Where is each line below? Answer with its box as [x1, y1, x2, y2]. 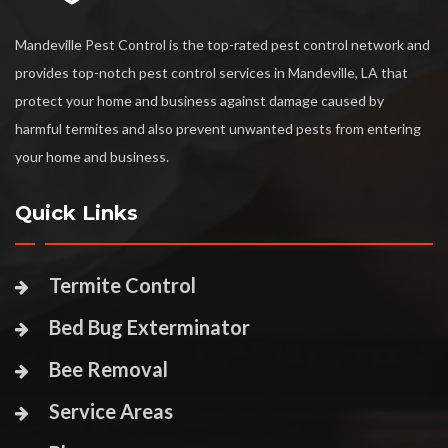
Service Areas [49, 399, 173, 424]
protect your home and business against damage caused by [15, 92, 384, 110]
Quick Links [15, 201, 138, 226]
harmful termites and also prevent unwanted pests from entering [15, 120, 421, 138]
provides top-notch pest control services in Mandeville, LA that [15, 64, 408, 82]
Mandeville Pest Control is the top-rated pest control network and [15, 36, 430, 54]
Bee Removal [49, 357, 168, 382]
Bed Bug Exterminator [49, 315, 250, 340]
